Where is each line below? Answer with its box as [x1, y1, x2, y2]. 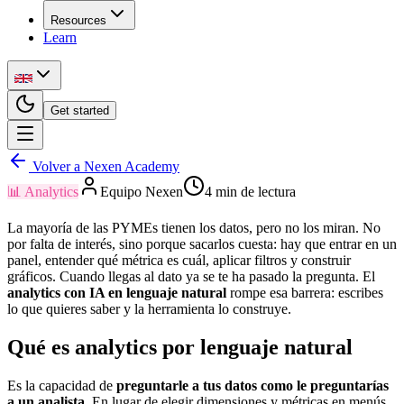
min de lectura [212, 184, 296, 199]
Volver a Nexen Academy [29, 159, 179, 174]
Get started [50, 104, 109, 117]
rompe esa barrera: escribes [226, 285, 383, 300]
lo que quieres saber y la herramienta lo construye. [7, 301, 291, 317]
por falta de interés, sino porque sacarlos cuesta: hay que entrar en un [7, 236, 397, 252]
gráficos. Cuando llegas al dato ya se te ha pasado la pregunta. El [7, 269, 375, 284]
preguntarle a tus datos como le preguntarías [116, 377, 389, 393]
